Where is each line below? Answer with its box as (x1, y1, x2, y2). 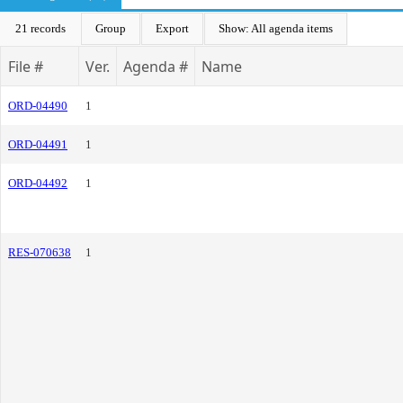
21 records (15, 22, 66, 35)
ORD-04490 (8, 99, 67, 112)
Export (156, 22, 189, 35)
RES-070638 (8, 246, 71, 259)
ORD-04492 (8, 176, 67, 190)
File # (8, 57, 43, 76)
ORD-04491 (8, 138, 67, 151)
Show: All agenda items (219, 22, 333, 35)
